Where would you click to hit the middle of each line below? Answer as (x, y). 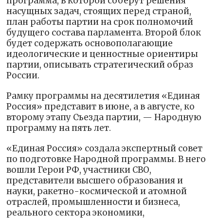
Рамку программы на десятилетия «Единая (103, 96)
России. (23, 76)
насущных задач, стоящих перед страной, (99, 11)
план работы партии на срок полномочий (100, 22)
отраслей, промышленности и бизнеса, (93, 202)
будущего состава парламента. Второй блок (104, 33)
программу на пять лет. (59, 128)
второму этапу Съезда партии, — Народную (104, 118)
